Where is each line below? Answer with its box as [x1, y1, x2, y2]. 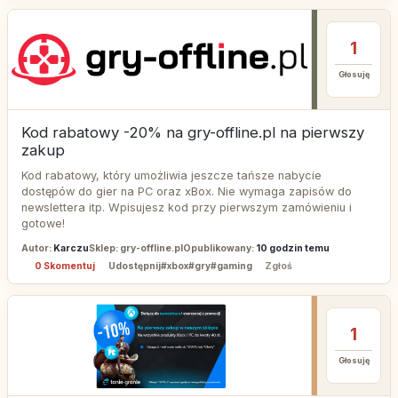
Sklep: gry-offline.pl [89, 243, 183, 254]
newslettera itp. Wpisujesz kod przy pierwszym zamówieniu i [21, 201, 352, 214]
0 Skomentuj [32, 260, 95, 271]
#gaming [210, 260, 252, 271]
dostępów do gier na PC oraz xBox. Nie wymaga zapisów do [21, 185, 352, 198]
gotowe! [21, 217, 65, 230]
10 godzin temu [256, 243, 330, 254]
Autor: [21, 243, 53, 254]
